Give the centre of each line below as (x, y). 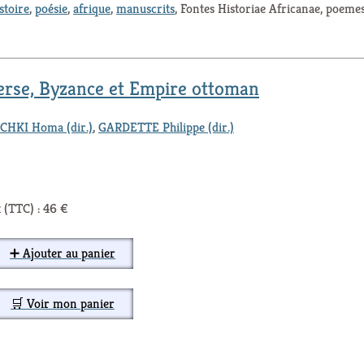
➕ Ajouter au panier (63, 253)
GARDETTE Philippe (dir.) (166, 127)
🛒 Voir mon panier (63, 303)
